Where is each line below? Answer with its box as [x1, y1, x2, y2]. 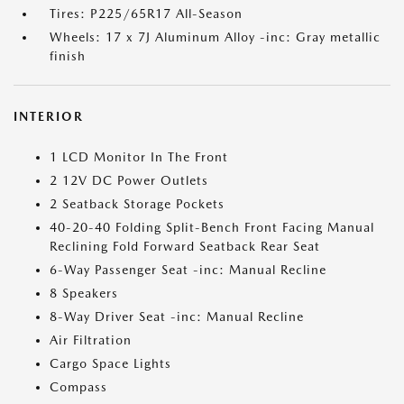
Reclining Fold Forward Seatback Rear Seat [50, 239, 320, 253]
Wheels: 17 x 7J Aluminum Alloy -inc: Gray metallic [50, 30, 381, 44]
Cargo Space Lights [50, 356, 171, 371]
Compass [50, 380, 107, 394]
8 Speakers [50, 286, 118, 300]
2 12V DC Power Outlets [50, 173, 208, 188]
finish [50, 49, 86, 63]
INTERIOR [14, 109, 84, 124]
